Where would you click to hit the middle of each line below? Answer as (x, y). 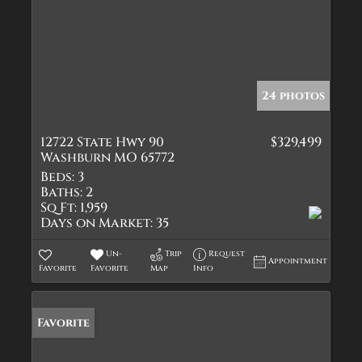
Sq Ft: (59, 208)
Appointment (298, 261)
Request (227, 254)
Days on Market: (97, 223)
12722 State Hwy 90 (102, 142)
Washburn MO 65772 (107, 158)
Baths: (61, 192)
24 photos (293, 96)
